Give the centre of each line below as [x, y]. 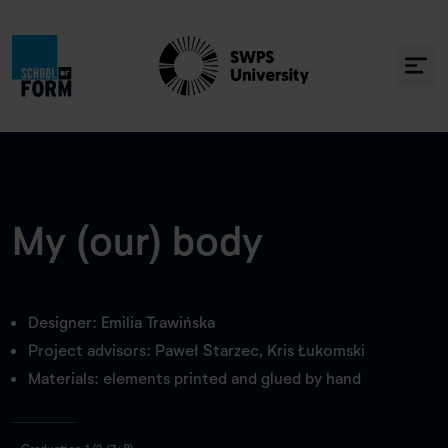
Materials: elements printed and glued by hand [194, 377]
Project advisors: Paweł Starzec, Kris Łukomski [196, 349]
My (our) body [137, 239]
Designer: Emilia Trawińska [121, 321]
